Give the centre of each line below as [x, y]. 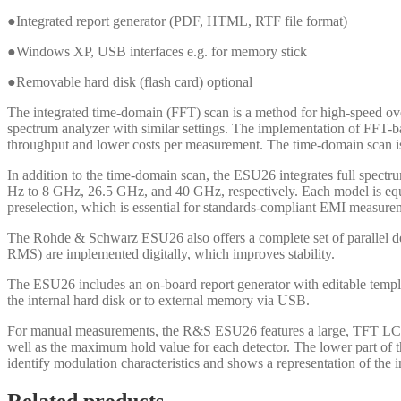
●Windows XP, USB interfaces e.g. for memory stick [157, 52]
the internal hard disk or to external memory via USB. [158, 301]
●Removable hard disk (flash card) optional [130, 82]
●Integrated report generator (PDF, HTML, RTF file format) [177, 21]
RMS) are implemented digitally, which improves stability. [171, 254]
